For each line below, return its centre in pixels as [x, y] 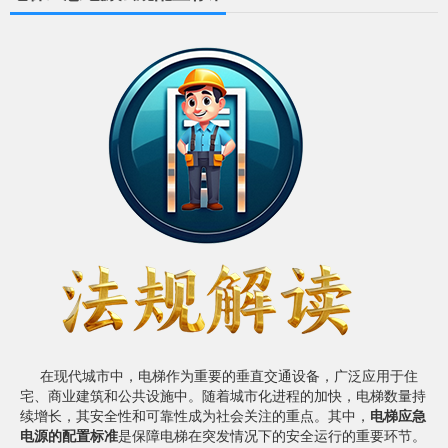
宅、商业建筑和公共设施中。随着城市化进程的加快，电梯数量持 [223, 394]
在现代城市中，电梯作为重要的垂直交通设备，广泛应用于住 [229, 374]
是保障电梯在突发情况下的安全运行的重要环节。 [272, 434]
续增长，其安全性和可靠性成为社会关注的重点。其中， [195, 414]
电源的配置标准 [69, 434]
